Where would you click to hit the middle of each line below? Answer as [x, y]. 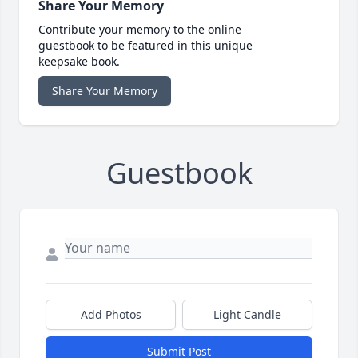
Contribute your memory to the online [140, 30]
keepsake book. [79, 62]
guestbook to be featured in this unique [145, 46]
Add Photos [111, 315]
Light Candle [247, 315]
